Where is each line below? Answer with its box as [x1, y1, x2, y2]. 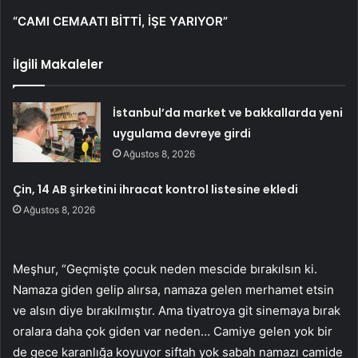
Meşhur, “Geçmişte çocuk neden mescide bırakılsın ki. [13, 261, 317, 276]
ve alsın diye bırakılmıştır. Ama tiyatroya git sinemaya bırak [13, 302, 340, 318]
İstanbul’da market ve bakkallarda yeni [113, 104, 344, 121]
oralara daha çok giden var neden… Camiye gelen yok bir [13, 323, 332, 339]
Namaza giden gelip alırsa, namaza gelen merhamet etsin [13, 281, 334, 297]
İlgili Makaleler [13, 55, 103, 73]
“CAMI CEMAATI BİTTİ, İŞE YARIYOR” [13, 13, 228, 29]
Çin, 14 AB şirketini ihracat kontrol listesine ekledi [13, 181, 299, 197]
